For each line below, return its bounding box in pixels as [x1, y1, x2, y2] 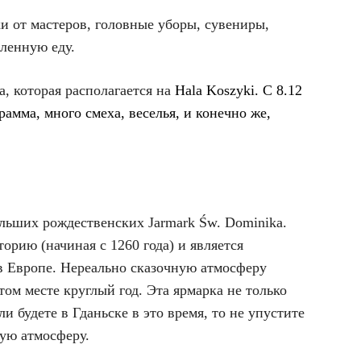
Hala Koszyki [175, 82, 255, 98]
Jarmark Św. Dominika [148, 214, 283, 230]
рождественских [43, 214, 148, 230]
